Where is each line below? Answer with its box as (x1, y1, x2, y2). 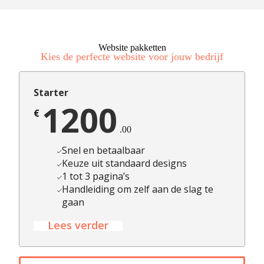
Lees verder (48, 217, 108, 232)
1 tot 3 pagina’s (61, 169, 130, 183)
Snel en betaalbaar (61, 143, 145, 157)
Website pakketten (98, 42, 166, 52)
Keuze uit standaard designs (61, 156, 187, 170)
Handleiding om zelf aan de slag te (61, 182, 213, 196)
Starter (34, 85, 68, 99)
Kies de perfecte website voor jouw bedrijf (41, 50, 223, 62)
